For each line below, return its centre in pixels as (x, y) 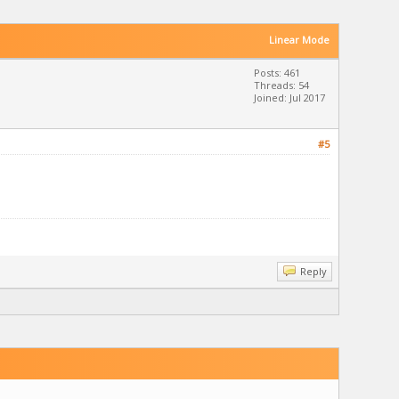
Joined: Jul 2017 (289, 97)
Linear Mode (299, 39)
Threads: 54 (281, 85)
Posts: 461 (277, 72)
